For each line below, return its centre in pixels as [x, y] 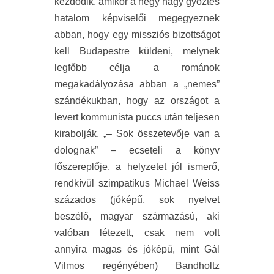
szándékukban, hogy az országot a [137, 101]
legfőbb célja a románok [137, 68]
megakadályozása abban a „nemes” [137, 84]
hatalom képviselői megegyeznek [137, 18]
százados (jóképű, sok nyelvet [137, 200]
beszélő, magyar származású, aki [137, 216]
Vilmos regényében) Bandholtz [137, 266]
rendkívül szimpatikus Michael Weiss [137, 183]
